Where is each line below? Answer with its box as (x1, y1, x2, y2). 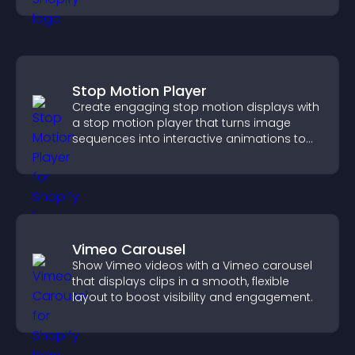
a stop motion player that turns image (72, 115, 291, 131)
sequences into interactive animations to (72, 131, 306, 147)
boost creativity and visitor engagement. (72, 147, 304, 162)
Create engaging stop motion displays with (72, 99, 319, 115)
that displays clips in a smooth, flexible (72, 273, 289, 289)
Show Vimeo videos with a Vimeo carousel (72, 258, 312, 273)
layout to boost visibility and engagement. (72, 289, 313, 305)
